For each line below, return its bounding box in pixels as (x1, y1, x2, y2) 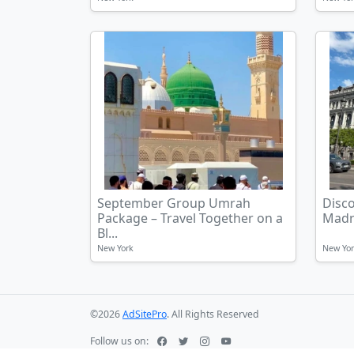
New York (97, 243, 134, 254)
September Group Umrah (97, 194, 250, 212)
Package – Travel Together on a (97, 209, 283, 227)
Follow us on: (90, 334, 151, 348)
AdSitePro (122, 307, 167, 321)
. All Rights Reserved (167, 307, 259, 321)
